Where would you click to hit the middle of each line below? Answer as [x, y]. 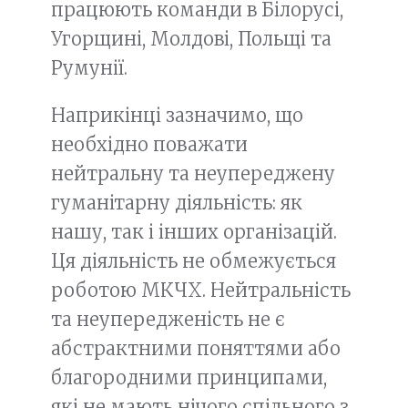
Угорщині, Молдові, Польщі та [191, 39]
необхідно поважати [149, 144]
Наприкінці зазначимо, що [177, 115]
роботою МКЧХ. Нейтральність [201, 290]
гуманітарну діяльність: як [177, 203]
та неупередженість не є [168, 319]
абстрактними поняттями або [196, 348]
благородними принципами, [189, 377]
